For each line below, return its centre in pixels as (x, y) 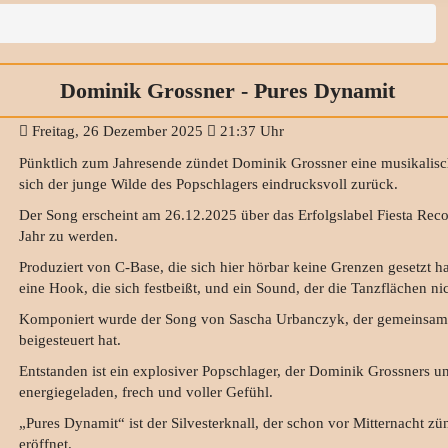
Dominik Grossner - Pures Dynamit (227, 91)
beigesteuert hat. (69, 340)
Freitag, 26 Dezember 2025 (117, 131)
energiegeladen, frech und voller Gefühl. (145, 392)
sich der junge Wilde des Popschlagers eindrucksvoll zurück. (208, 184)
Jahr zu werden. (68, 236)
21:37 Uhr (249, 131)
